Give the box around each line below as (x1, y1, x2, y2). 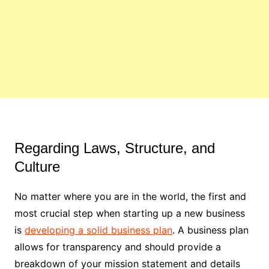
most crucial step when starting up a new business (14, 207, 245, 219)
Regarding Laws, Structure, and (14, 139, 215, 156)
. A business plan (172, 223, 249, 236)
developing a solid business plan (24, 223, 172, 236)
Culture (14, 158, 60, 175)
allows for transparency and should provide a (14, 240, 221, 253)
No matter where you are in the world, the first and (14, 190, 246, 202)
